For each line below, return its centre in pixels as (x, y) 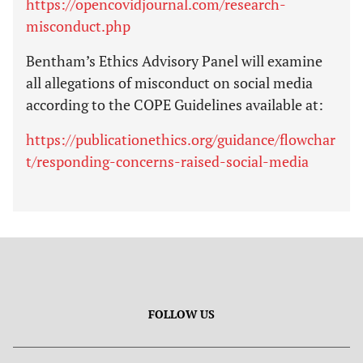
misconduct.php (78, 26)
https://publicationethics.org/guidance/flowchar (181, 139)
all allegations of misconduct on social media (169, 82)
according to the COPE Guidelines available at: (175, 104)
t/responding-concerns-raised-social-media (167, 161)
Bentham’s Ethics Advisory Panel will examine (174, 60)
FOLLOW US (181, 314)
